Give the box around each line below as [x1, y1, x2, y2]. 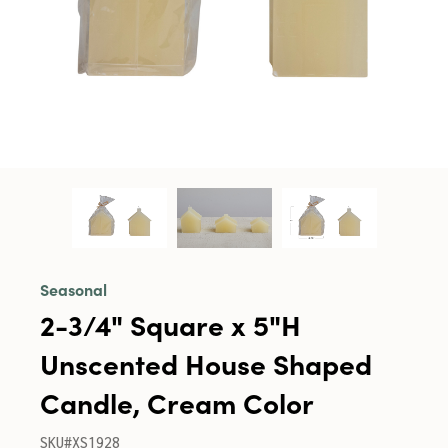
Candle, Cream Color [40, 382, 314, 422]
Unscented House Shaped [40, 343, 372, 383]
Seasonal [40, 278, 107, 300]
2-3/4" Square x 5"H [40, 304, 301, 344]
